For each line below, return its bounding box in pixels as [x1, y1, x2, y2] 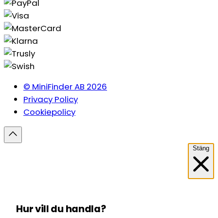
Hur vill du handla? [16, 201, 106, 216]
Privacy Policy [23, 93, 78, 106]
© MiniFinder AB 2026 [23, 81, 107, 93]
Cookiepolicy [23, 106, 75, 118]
